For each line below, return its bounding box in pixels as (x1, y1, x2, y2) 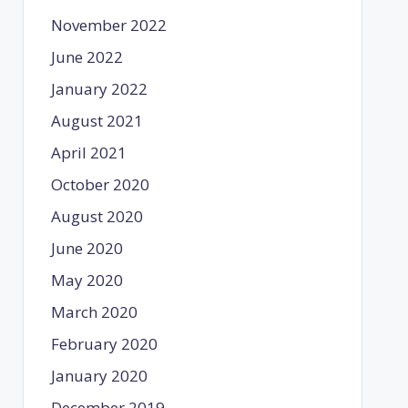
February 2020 (50, 332, 158, 354)
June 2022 (50, 46, 123, 67)
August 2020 (50, 205, 143, 227)
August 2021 (50, 109, 143, 131)
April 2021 (50, 141, 127, 163)
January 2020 (50, 364, 148, 386)
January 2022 (50, 77, 148, 99)
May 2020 (50, 269, 123, 291)
